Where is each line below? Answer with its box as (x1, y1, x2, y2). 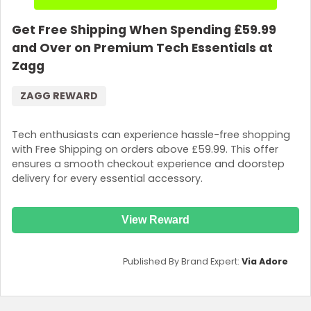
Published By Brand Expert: (123, 255, 242, 267)
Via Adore (242, 255, 288, 267)
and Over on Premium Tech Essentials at (12, 40, 273, 57)
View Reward (121, 213, 190, 226)
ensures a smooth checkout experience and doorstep (12, 156, 285, 171)
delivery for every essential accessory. (12, 171, 203, 185)
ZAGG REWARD (20, 89, 98, 103)
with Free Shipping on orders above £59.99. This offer (12, 142, 278, 156)
